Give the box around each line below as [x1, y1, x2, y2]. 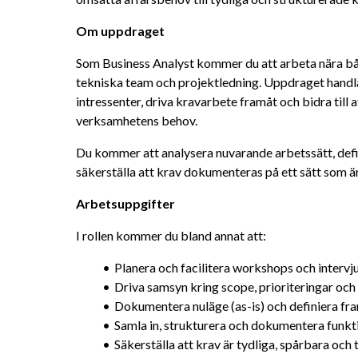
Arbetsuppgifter [76, 196, 175, 211]
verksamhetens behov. [76, 113, 197, 128]
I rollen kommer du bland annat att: [76, 228, 266, 243]
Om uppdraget [76, 23, 165, 38]
